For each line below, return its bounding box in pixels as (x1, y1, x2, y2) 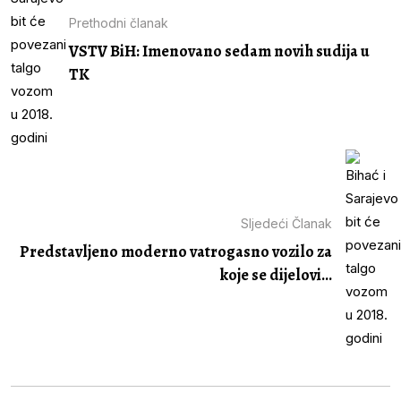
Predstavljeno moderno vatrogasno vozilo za (20, 241, 332, 263)
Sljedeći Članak (241, 216, 332, 232)
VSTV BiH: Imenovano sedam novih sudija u (69, 40, 370, 63)
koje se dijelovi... (220, 264, 332, 286)
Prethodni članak (69, 15, 168, 31)
